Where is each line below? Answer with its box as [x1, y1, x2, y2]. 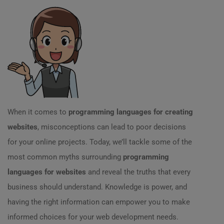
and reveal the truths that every [86, 167, 190, 176]
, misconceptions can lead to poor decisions [37, 122, 186, 131]
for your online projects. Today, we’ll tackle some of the [7, 137, 192, 146]
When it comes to [7, 107, 68, 116]
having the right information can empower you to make [7, 197, 190, 206]
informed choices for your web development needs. [7, 212, 178, 221]
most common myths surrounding [7, 152, 123, 161]
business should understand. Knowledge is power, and [7, 182, 187, 191]
